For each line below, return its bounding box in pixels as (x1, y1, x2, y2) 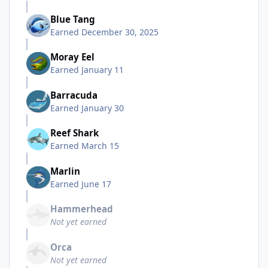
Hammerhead (50, 203, 113, 215)
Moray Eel (50, 51, 95, 63)
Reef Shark (50, 127, 99, 139)
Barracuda (50, 89, 98, 101)
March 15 (81, 140, 119, 152)
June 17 (81, 178, 111, 190)
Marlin (50, 165, 80, 177)
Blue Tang (50, 13, 95, 26)
